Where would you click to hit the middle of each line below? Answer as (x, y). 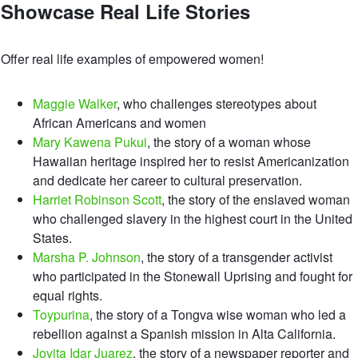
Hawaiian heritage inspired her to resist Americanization (191, 161)
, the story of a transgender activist (237, 257)
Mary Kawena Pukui (90, 141)
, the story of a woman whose (229, 141)
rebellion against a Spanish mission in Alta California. (184, 333)
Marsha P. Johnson (87, 257)
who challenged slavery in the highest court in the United (193, 218)
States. (52, 237)
